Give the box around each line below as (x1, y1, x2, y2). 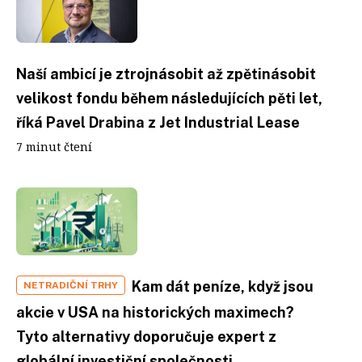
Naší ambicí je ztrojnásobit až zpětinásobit (16, 65, 316, 82)
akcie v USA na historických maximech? (16, 304, 294, 321)
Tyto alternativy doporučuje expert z (16, 328, 276, 345)
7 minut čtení (16, 138, 92, 154)
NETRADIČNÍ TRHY (23, 280, 118, 291)
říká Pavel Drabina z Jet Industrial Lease (16, 113, 300, 131)
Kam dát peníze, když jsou (132, 278, 314, 295)
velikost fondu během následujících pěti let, (16, 89, 322, 107)
